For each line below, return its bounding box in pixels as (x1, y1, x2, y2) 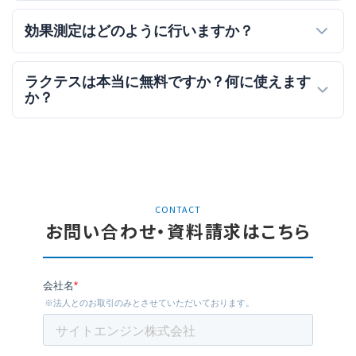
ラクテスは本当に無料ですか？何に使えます (25, 72, 311, 90)
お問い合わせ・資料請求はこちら (44, 217, 311, 243)
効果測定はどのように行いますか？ (25, 21, 253, 39)
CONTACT (154, 203, 202, 215)
